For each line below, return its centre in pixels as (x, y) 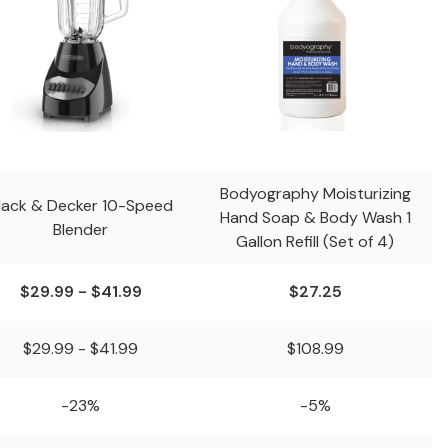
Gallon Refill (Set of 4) (315, 241)
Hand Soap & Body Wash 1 (315, 217)
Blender (80, 229)
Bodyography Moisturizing (315, 193)
